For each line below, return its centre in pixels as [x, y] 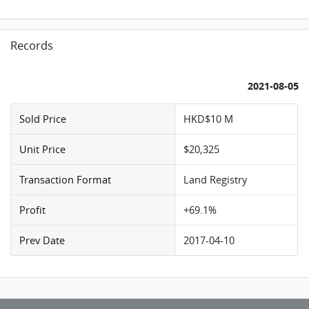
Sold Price [43, 118]
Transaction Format [66, 179]
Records [32, 46]
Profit [33, 209]
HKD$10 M [209, 118]
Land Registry [216, 179]
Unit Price [43, 149]
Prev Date [42, 240]
